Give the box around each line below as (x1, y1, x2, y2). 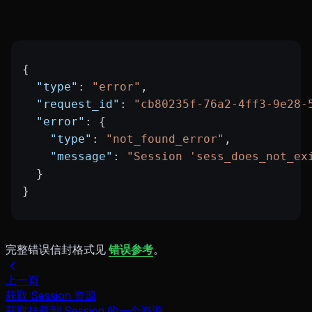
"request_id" (22, 97, 120, 111)
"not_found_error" (106, 132, 224, 146)
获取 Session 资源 (6, 288, 96, 302)
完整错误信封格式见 (6, 242, 109, 257)
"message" (22, 150, 113, 164)
